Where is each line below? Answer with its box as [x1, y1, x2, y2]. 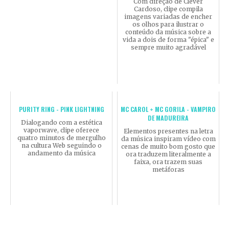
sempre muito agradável [130, 43, 206, 51]
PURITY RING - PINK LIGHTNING [18, 104, 104, 113]
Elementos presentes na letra [123, 127, 213, 135]
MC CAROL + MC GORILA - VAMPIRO [121, 104, 216, 113]
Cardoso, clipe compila [133, 5, 203, 13]
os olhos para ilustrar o [132, 20, 204, 28]
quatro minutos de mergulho [17, 133, 106, 142]
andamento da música [27, 149, 96, 157]
